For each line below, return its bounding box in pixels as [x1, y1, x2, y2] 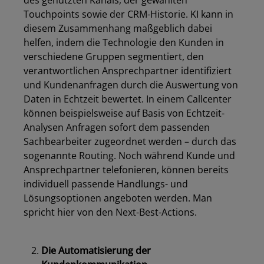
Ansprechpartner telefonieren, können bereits [24, 163, 229, 177]
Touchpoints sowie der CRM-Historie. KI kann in [24, 8, 233, 21]
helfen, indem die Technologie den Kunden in [24, 36, 224, 49]
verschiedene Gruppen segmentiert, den [24, 50, 204, 64]
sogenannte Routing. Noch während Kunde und [24, 149, 235, 163]
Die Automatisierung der [41, 244, 151, 258]
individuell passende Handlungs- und [24, 177, 188, 191]
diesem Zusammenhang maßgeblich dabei [24, 22, 212, 35]
